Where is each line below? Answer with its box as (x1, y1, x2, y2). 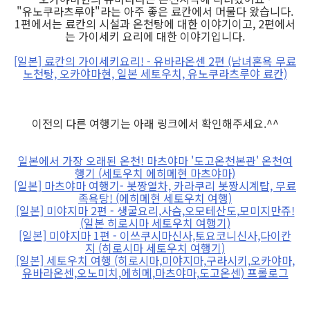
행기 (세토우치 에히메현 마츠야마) (75, 164, 235, 181)
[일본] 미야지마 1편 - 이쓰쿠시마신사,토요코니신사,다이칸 (19, 226, 291, 244)
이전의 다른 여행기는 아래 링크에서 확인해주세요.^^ (31, 114, 279, 131)
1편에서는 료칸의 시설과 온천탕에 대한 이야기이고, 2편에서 (15, 15, 295, 32)
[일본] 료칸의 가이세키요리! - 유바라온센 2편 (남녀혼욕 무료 (14, 52, 296, 69)
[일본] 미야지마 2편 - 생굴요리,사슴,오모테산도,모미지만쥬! (15, 201, 295, 219)
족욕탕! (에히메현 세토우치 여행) (78, 189, 232, 206)
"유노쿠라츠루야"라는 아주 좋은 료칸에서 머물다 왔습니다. (17, 2, 293, 19)
